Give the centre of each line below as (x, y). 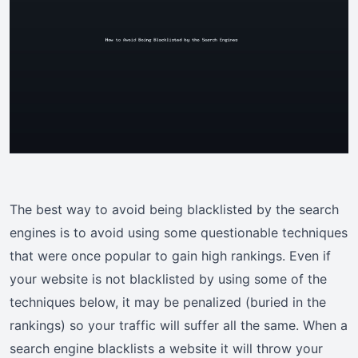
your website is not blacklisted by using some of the (168, 279)
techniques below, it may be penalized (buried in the (168, 302)
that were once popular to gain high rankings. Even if (170, 256)
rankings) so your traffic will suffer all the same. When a (179, 326)
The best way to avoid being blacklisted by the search (174, 210)
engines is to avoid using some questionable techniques (179, 233)
